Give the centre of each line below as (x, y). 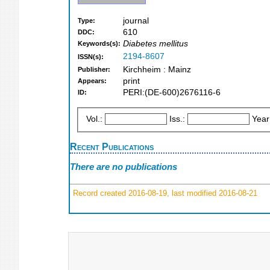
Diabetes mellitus (155, 44)
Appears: (92, 81)
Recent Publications (112, 146)
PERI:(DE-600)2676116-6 (172, 93)
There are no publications (124, 167)
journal (136, 21)
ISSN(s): (91, 57)
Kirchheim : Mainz (157, 70)
